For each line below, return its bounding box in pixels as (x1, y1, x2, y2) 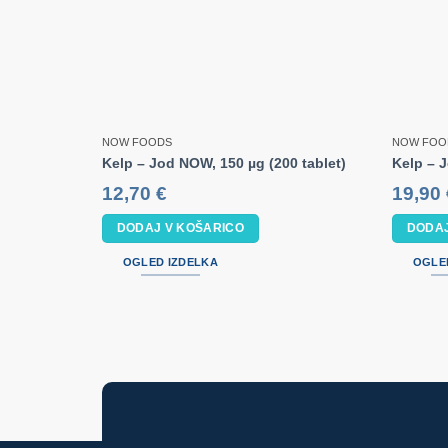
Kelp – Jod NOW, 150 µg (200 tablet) (101, 154, 346, 171)
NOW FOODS (101, 136, 172, 149)
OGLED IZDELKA (122, 256, 218, 269)
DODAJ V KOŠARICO (116, 222, 245, 235)
